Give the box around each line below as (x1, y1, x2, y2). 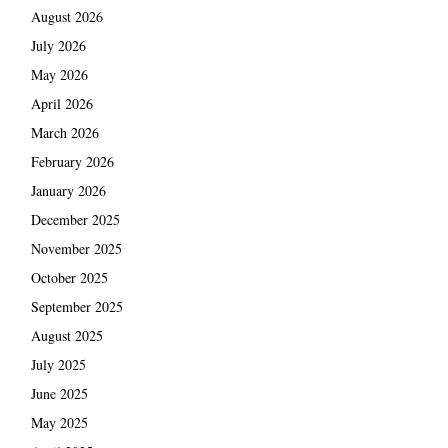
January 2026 (30, 180, 106, 200)
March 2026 (30, 122, 99, 142)
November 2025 (30, 238, 122, 258)
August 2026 (30, 6, 103, 26)
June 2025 (30, 383, 88, 403)
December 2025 (30, 209, 120, 229)
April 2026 (30, 93, 93, 113)
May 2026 (30, 64, 88, 84)
